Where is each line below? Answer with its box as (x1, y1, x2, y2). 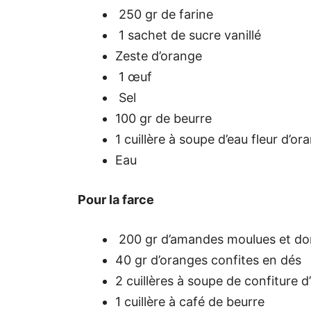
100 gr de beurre (115, 110, 212, 126)
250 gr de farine (115, 6, 213, 22)
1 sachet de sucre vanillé (115, 27, 261, 42)
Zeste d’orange (115, 48, 202, 63)
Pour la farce (78, 192, 154, 207)
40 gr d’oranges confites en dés (115, 252, 301, 267)
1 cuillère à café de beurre (115, 294, 264, 309)
